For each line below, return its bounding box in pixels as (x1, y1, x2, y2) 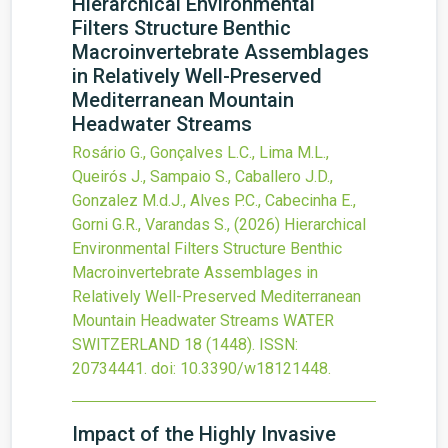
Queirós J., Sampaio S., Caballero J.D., (72, 167, 333, 186)
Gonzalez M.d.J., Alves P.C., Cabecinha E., (72, 191, 356, 210)
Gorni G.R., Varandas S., (72, 215, 234, 234)
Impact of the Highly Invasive (72, 422, 336, 446)
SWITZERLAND (72, 335, 180, 354)
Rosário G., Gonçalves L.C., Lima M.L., (72, 143, 329, 162)
